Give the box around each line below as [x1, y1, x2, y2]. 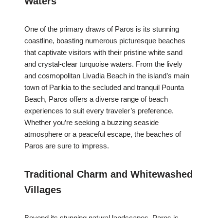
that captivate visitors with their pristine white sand [24, 48, 182, 57]
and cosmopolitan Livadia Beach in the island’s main [24, 72, 189, 80]
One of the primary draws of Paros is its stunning [24, 25, 179, 34]
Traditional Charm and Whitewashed [24, 169, 193, 180]
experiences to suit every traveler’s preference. [24, 107, 174, 115]
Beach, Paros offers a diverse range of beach [24, 95, 168, 104]
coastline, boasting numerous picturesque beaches [24, 36, 185, 45]
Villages [24, 184, 61, 196]
